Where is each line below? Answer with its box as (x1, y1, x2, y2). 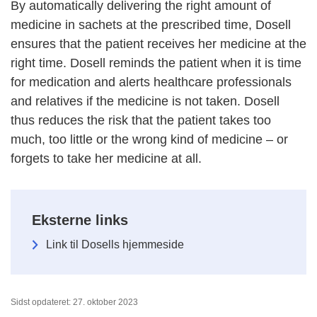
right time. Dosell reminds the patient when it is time (11, 56, 301, 71)
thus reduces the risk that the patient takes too (11, 113, 271, 128)
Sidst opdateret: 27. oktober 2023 (11, 297, 138, 308)
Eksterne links (32, 212, 128, 229)
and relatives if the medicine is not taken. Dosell (11, 94, 279, 109)
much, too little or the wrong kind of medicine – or (11, 132, 288, 147)
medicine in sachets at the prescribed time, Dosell (11, 18, 291, 33)
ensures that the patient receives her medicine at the (11, 37, 306, 52)
